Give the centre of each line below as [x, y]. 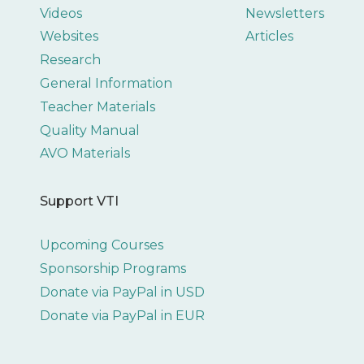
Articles [270, 37]
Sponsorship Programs [113, 268]
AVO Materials [84, 154]
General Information [106, 83]
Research [70, 60]
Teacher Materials [97, 106]
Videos [61, 13]
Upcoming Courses [101, 245]
